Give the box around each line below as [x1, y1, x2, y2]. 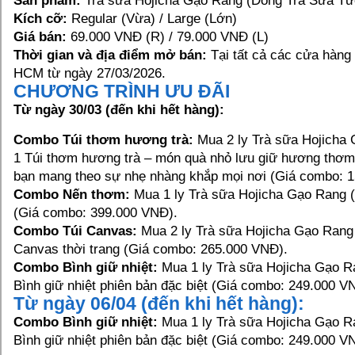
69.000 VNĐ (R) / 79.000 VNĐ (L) [67, 29, 269, 44]
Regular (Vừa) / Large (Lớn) [67, 11, 237, 26]
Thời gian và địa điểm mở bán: [13, 48, 207, 63]
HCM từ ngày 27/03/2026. [13, 66, 166, 81]
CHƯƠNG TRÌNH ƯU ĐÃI [13, 81, 230, 101]
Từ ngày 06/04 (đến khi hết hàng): [13, 293, 304, 314]
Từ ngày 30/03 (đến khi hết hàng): [13, 102, 224, 117]
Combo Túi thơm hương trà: [13, 132, 193, 147]
